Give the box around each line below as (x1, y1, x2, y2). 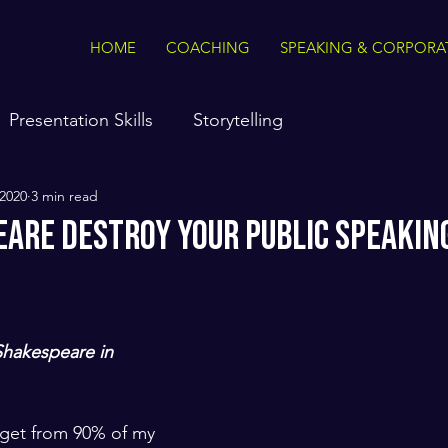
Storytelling (193, 108, 283, 131)
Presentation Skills (9, 108, 153, 131)
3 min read (31, 186, 98, 205)
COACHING (166, 38, 250, 57)
